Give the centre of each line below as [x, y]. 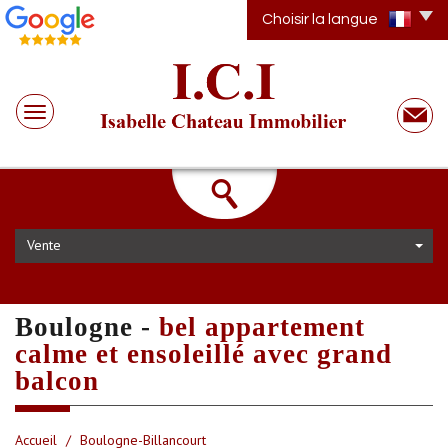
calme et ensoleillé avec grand [203, 353]
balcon [57, 380]
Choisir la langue [320, 19]
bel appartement [262, 326]
